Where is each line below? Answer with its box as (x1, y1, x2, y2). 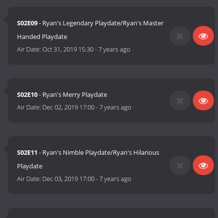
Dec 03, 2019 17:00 (42, 174, 95, 183)
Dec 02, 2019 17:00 (42, 103, 95, 112)
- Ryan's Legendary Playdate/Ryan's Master (37, 18, 164, 28)
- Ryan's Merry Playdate (37, 90, 108, 99)
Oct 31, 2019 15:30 (42, 45, 94, 54)
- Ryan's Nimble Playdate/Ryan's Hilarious (37, 148, 160, 157)
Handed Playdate (17, 32, 68, 41)
